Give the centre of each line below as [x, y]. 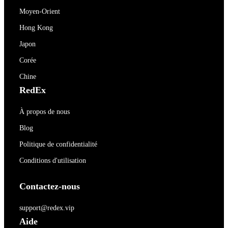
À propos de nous [45, 112]
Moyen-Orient [40, 11]
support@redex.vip [47, 208]
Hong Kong [36, 28]
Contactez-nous [50, 186]
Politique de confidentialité [58, 144]
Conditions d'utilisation [53, 161]
